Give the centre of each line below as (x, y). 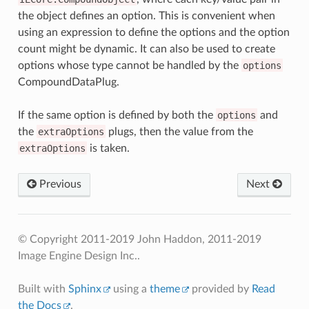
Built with (43, 289)
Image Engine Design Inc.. (79, 256)
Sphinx (84, 289)
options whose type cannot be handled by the (129, 65)
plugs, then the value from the (179, 131)
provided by (220, 289)
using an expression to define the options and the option (153, 32)
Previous (59, 184)
